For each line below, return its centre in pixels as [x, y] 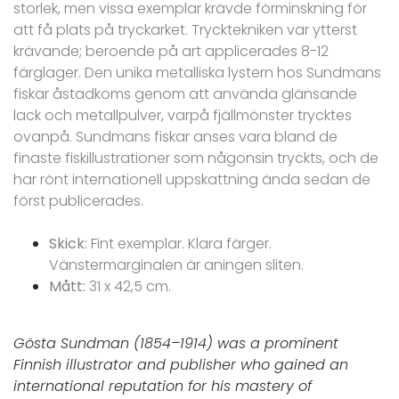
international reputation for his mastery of [163, 387]
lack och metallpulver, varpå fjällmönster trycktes [183, 116]
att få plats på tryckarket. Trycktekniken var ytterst [185, 30]
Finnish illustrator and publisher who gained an [181, 365]
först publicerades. [78, 201]
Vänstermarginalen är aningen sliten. [176, 265]
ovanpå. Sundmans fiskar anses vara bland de [175, 137]
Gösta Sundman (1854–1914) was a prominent [176, 344]
